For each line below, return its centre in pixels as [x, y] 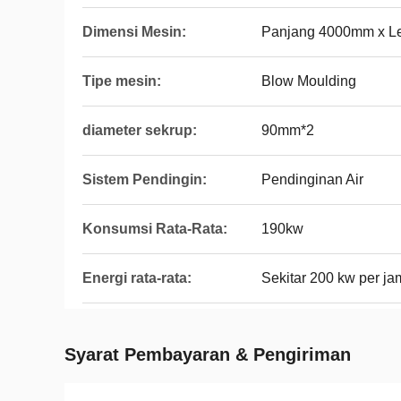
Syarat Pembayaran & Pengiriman [208, 354]
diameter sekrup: [140, 130]
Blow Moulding [309, 81]
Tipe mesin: [122, 81]
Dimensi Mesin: [134, 32]
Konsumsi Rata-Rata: [155, 229]
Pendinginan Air [312, 179]
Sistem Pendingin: [145, 179]
